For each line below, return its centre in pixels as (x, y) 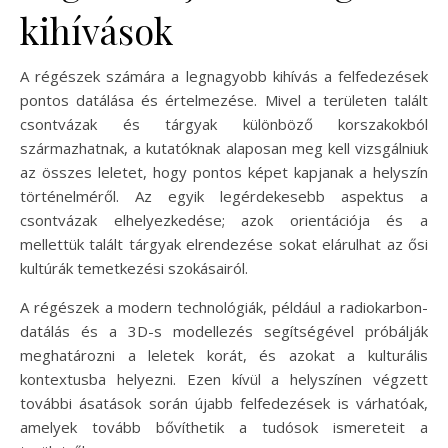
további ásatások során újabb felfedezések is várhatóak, (224, 402)
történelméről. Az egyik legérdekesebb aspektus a (224, 195)
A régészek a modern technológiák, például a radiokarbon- (224, 306)
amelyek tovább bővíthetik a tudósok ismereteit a (224, 426)
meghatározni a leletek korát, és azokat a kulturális (224, 354)
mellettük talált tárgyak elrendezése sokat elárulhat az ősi (224, 243)
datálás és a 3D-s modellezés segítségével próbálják (224, 330)
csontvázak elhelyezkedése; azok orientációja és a (224, 219)
